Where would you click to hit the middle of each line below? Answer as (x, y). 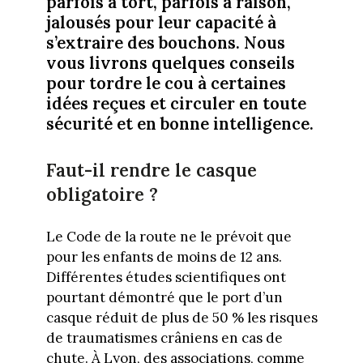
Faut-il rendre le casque (151, 171)
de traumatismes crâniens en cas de (164, 338)
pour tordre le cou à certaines (166, 83)
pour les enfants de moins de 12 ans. (164, 257)
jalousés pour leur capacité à (161, 22)
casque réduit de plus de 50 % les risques (181, 318)
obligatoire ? (102, 195)
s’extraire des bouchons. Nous (165, 42)
